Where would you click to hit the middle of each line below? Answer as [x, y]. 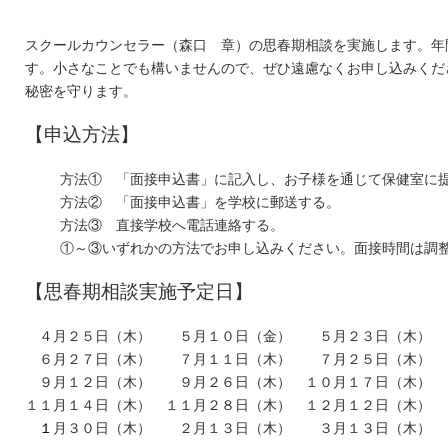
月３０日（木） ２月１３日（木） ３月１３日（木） [242, 428]
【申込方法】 [82, 134]
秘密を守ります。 [81, 91]
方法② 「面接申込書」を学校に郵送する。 [200, 202]
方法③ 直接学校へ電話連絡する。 [172, 225]
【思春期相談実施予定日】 [139, 291]
